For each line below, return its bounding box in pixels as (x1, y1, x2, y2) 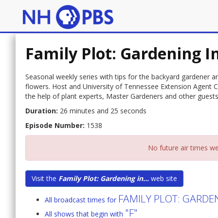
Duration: (25, 106, 58, 116)
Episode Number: (25, 121, 85, 130)
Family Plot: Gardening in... (58, 174, 149, 183)
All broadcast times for (45, 195, 118, 205)
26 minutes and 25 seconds (58, 106, 146, 116)
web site (149, 174, 177, 183)
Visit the (32, 174, 58, 183)
